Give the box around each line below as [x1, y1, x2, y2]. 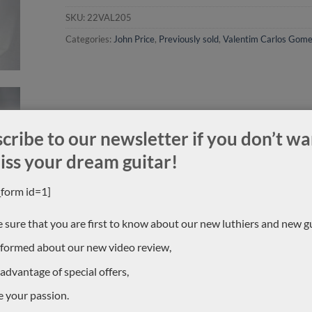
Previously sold [158, 33, 219, 45]
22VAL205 [86, 12, 132, 24]
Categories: [65, 33, 114, 45]
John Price [113, 33, 155, 45]
